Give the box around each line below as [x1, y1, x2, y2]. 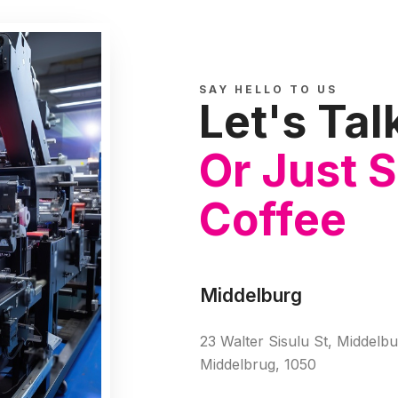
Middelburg [200, 284, 303, 307]
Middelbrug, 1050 [200, 355, 317, 374]
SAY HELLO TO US [199, 83, 338, 97]
